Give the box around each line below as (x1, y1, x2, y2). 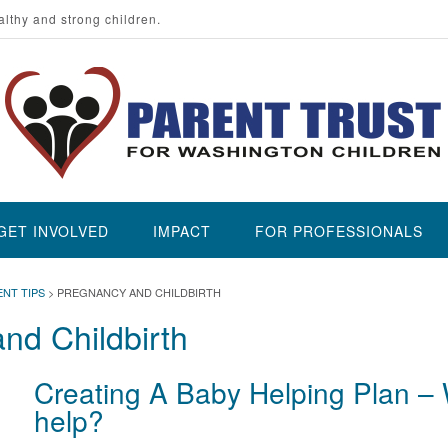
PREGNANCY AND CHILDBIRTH (57, 284, 221, 300)
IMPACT (153, 221, 211, 241)
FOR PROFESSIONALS (255, 221, 423, 241)
